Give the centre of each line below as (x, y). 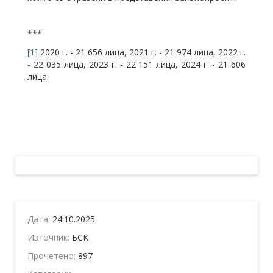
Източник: (50, 237)
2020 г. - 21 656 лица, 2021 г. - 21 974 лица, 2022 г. (142, 52)
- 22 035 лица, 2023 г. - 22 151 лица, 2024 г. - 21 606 (136, 64)
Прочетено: (53, 255)
